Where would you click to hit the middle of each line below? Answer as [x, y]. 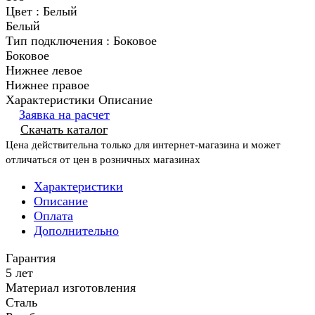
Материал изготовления [71, 288]
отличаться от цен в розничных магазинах [103, 160]
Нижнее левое [44, 71]
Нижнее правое [47, 85]
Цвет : [24, 12]
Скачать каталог [64, 130]
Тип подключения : [59, 41]
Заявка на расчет [64, 115]
